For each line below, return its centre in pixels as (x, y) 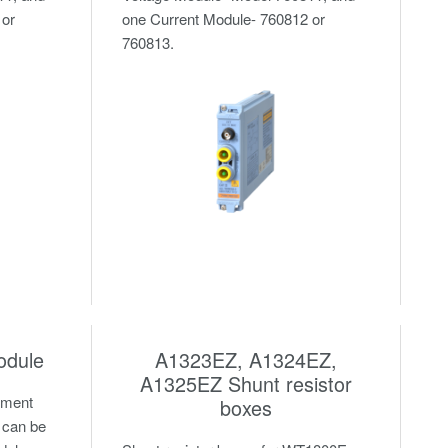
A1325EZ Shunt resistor (245, 383)
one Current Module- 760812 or (223, 18)
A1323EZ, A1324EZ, (245, 359)
